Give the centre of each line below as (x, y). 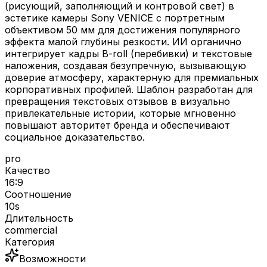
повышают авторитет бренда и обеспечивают (117, 125)
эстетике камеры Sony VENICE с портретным (115, 18)
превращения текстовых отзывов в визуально (117, 102)
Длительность (39, 218)
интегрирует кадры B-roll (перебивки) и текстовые (128, 54)
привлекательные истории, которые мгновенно (120, 114)
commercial (31, 230)
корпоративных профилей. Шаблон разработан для (129, 90)
